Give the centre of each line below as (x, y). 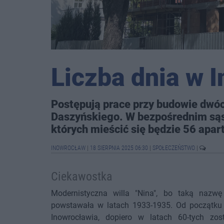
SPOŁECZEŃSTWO (174, 148)
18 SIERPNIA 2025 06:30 (119, 148)
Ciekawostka (82, 176)
